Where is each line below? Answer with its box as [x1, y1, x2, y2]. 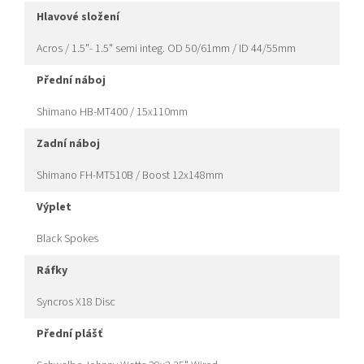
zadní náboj [43, 136, 100, 153]
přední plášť [44, 326, 102, 343]
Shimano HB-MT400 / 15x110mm [37, 104, 188, 121]
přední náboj [44, 72, 106, 89]
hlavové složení [44, 9, 119, 26]
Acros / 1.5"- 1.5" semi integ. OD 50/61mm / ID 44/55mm [37, 41, 296, 58]
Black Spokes [37, 231, 98, 248]
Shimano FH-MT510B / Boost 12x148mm [37, 167, 223, 184]
